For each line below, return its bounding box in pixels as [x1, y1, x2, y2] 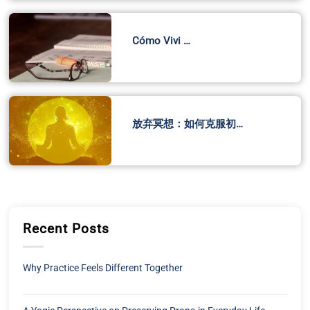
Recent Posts [23, 221, 109, 237]
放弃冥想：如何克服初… [131, 117, 243, 130]
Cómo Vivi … [131, 34, 190, 47]
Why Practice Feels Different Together [23, 262, 183, 273]
